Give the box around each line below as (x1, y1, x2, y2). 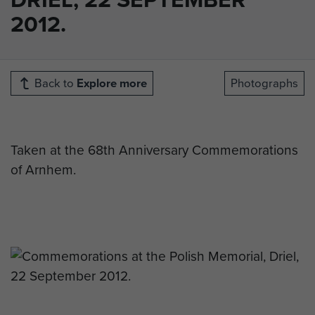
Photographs (231, 75, 298, 93)
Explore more (77, 75, 147, 93)
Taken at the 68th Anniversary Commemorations (11, 140, 298, 161)
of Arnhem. (11, 160, 76, 181)
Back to (32, 75, 77, 93)
